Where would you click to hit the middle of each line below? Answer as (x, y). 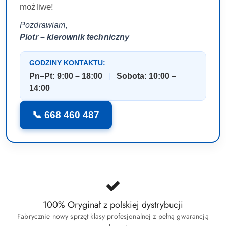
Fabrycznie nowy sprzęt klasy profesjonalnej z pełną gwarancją (113, 217)
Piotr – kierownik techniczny (75, 37)
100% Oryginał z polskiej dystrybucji (113, 205)
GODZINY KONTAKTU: (67, 63)
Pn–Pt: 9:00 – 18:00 (66, 76)
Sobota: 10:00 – (146, 76)
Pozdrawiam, (44, 25)
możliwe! (37, 7)
